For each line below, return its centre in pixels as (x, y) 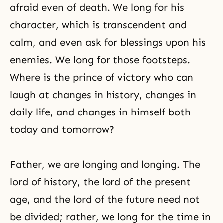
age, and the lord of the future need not (105, 199)
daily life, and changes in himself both (100, 112)
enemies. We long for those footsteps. (100, 60)
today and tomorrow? (62, 129)
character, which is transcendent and (98, 25)
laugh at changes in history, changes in (103, 95)
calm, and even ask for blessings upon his (108, 42)
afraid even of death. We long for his (97, 7)
